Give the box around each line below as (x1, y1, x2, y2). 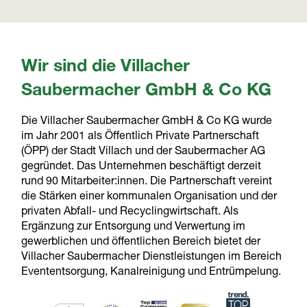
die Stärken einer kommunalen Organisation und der (21, 192, 278, 204)
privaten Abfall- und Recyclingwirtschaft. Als (21, 207, 239, 219)
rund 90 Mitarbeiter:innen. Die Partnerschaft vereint (21, 177, 273, 188)
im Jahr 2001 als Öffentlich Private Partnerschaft (21, 132, 260, 143)
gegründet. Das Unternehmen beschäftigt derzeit (21, 162, 262, 173)
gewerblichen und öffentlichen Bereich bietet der (21, 237, 261, 249)
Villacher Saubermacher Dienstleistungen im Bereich (21, 252, 282, 264)
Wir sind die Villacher (21, 59, 191, 77)
